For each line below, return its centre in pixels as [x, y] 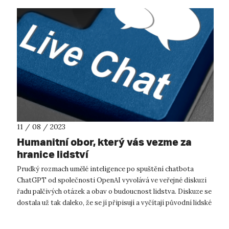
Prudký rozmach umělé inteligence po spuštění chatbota [105, 169]
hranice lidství [53, 154]
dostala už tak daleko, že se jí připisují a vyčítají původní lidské [114, 202]
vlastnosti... [35, 214]
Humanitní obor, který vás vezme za [104, 142]
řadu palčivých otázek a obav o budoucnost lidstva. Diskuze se [114, 191]
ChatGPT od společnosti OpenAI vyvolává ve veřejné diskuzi [112, 180]
